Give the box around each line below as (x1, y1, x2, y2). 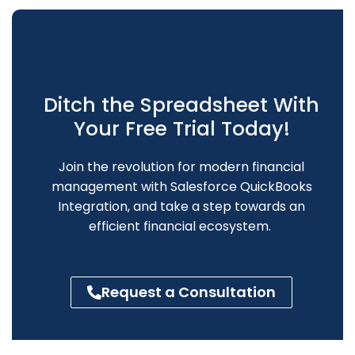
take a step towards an (157, 197, 305, 216)
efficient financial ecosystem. (89, 217, 271, 235)
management (51, 177, 138, 196)
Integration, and (58, 197, 157, 216)
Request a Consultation (101, 282, 276, 302)
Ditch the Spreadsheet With (44, 91, 319, 119)
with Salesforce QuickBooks (137, 177, 312, 196)
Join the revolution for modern (59, 158, 252, 176)
